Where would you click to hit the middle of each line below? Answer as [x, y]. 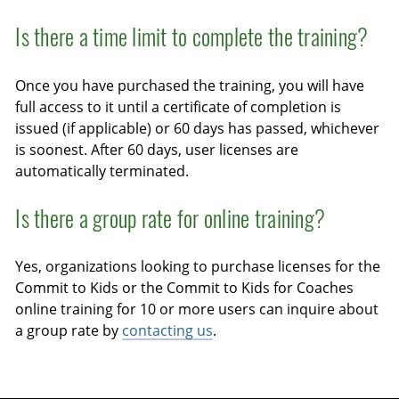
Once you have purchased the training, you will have [190, 85]
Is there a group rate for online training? [171, 218]
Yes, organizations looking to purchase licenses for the [198, 267]
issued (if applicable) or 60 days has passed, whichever [198, 128]
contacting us [168, 331]
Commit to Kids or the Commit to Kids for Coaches [185, 288]
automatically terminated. [102, 171]
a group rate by [69, 331]
